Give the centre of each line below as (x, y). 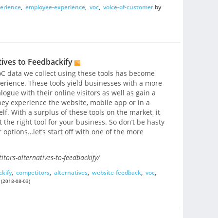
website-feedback (116, 173)
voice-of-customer (128, 7)
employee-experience (55, 7)
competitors (33, 173)
